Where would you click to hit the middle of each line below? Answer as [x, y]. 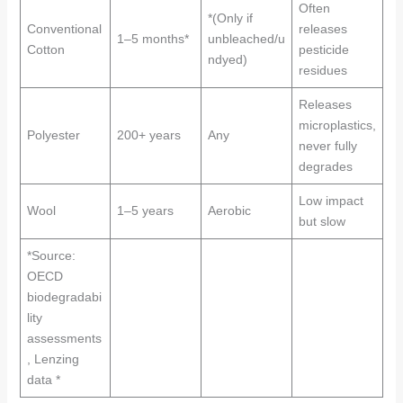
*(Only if [230, 18]
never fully [327, 146]
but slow [322, 221]
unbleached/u [246, 39]
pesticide [323, 49]
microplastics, [337, 125]
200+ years [148, 135]
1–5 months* [152, 39]
